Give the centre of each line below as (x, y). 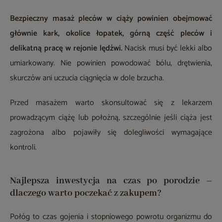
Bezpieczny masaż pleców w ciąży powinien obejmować (111, 19)
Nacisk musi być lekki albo (167, 49)
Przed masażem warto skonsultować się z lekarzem (111, 103)
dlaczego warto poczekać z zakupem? (86, 194)
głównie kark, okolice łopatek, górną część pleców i (111, 34)
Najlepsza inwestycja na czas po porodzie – (111, 181)
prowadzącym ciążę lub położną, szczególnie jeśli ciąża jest (111, 118)
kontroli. (23, 148)
